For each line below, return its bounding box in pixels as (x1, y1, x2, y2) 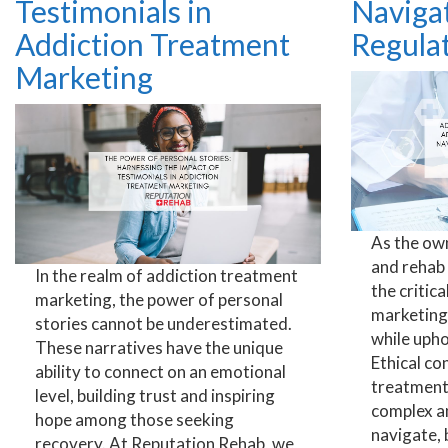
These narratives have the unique (35, 336, 283, 358)
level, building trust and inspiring (35, 384, 275, 406)
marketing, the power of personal (35, 288, 283, 310)
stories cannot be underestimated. (35, 312, 292, 334)
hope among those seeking (35, 408, 234, 430)
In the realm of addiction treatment (35, 264, 298, 286)
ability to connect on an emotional (35, 360, 286, 382)
